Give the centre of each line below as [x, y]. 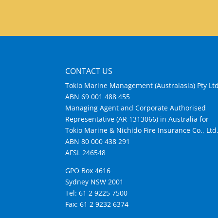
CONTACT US [89, 71]
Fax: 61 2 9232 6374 [97, 204]
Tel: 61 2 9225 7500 [97, 193]
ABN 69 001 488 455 [98, 97]
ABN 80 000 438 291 [98, 142]
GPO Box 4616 [88, 171]
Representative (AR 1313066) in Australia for [137, 119]
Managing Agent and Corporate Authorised [136, 108]
